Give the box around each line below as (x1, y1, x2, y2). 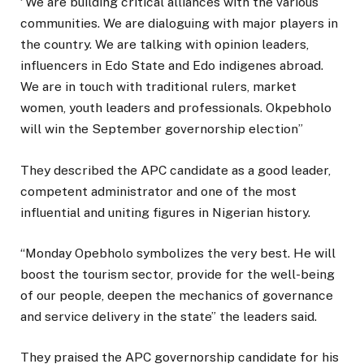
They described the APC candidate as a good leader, (20, 162, 331, 178)
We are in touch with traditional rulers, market (20, 79, 297, 95)
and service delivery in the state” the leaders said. (20, 308, 317, 324)
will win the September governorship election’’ (20, 121, 303, 137)
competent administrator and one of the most (20, 183, 297, 199)
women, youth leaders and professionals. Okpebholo (20, 100, 331, 116)
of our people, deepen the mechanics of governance (20, 287, 333, 303)
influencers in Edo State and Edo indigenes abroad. (20, 58, 323, 74)
